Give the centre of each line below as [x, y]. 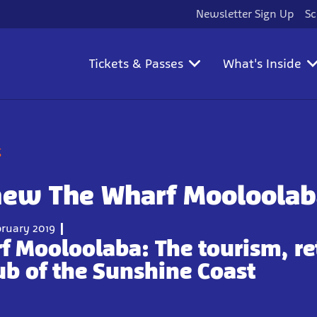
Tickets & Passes [136, 64]
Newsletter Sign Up [245, 14]
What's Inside [262, 64]
